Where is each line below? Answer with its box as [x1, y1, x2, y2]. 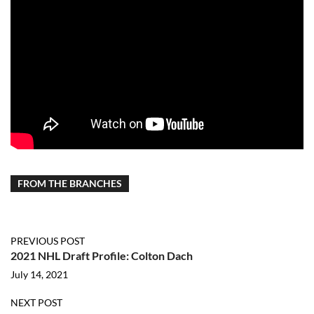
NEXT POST [11, 296, 62, 309]
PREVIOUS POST [11, 235, 85, 247]
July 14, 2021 [11, 268, 68, 281]
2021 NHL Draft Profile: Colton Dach [11, 249, 193, 263]
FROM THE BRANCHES [18, 177, 122, 190]
